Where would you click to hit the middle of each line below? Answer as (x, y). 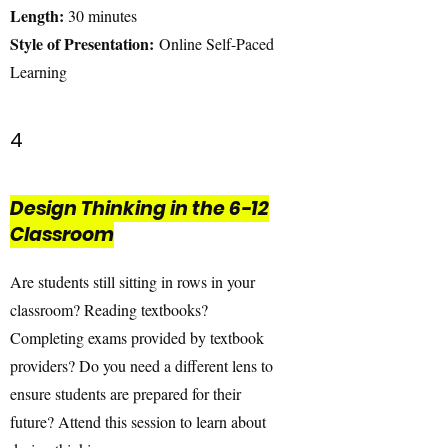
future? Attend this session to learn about (138, 421)
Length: (37, 15)
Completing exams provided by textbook (137, 337)
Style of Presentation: (82, 43)
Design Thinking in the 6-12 (139, 208)
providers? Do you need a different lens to (141, 365)
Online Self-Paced (214, 43)
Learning (38, 71)
